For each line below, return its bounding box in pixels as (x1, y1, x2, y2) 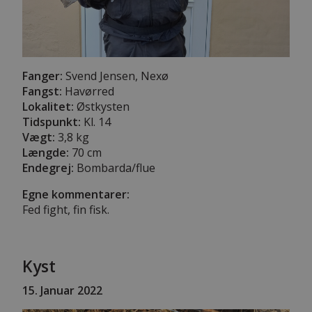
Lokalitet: (22, 98, 74, 114)
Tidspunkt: (22, 114, 81, 130)
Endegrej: (22, 159, 74, 175)
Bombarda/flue (74, 159, 155, 175)
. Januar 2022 (35, 282, 102, 298)
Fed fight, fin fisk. (22, 201, 109, 217)
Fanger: (22, 68, 63, 84)
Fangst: (22, 83, 62, 99)
